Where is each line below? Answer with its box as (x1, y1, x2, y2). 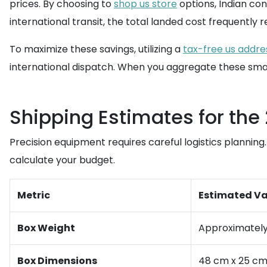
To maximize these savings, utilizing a (10, 42, 183, 56)
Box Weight (17, 221, 75, 235)
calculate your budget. (10, 153, 115, 167)
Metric (17, 188, 50, 202)
